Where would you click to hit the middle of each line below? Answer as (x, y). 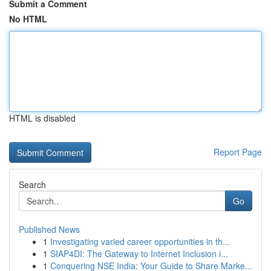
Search (32, 184)
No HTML (28, 19)
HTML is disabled (42, 118)
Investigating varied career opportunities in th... (140, 241)
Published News (49, 229)
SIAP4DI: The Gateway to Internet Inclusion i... (139, 253)
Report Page (238, 152)
